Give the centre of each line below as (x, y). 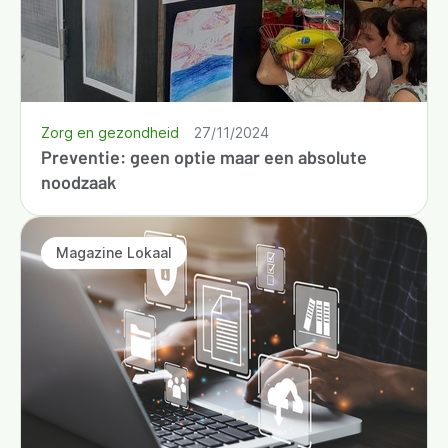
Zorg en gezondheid (110, 132)
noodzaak (78, 181)
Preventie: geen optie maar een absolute (204, 156)
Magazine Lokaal (114, 253)
